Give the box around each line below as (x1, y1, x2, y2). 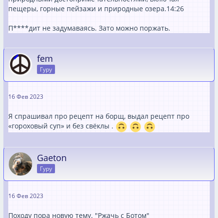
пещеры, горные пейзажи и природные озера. (8, 3, 166, 13)
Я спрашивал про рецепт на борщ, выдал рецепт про (8, 111, 189, 121)
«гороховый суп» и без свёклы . (8, 121, 115, 130)
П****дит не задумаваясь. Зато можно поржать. (8, 23, 170, 33)
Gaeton (37, 151, 67, 163)
